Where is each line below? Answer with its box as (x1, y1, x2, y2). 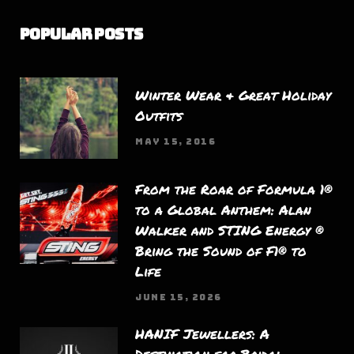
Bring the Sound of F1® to (135, 241, 307, 261)
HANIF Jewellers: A (135, 324, 269, 344)
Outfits (135, 106, 183, 126)
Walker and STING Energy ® (135, 220, 324, 240)
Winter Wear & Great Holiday (135, 85, 331, 105)
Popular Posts (20, 24, 143, 45)
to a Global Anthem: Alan (135, 200, 311, 220)
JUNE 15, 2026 (135, 292, 223, 303)
